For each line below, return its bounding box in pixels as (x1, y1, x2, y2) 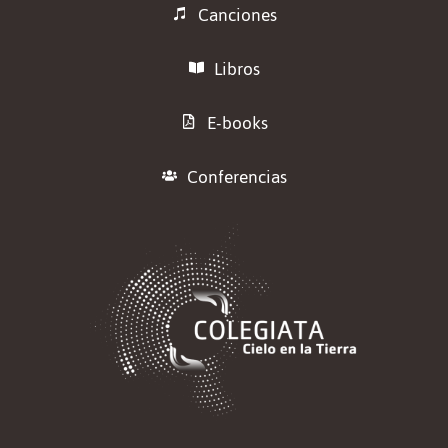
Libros (214, 51, 260, 86)
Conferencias (187, 159, 287, 194)
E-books (206, 105, 268, 140)
